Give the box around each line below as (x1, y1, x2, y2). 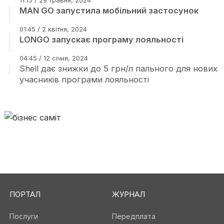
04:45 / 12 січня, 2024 (19, 54, 88, 62)
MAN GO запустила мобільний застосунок (19, 5, 198, 15)
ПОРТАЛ (9, 189, 40, 199)
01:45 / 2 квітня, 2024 (19, 25, 87, 33)
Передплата (112, 212, 155, 220)
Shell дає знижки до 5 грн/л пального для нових (19, 63, 217, 73)
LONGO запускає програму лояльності (19, 34, 183, 44)
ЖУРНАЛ (112, 189, 145, 199)
